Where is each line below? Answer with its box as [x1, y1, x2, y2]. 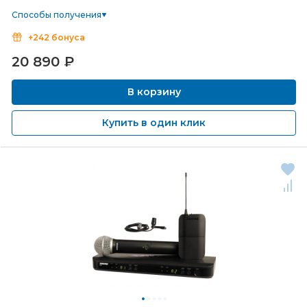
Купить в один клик [102, 116, 206, 129]
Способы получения [12, 10, 101, 20]
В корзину [124, 86, 184, 98]
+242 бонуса [28, 32, 85, 42]
